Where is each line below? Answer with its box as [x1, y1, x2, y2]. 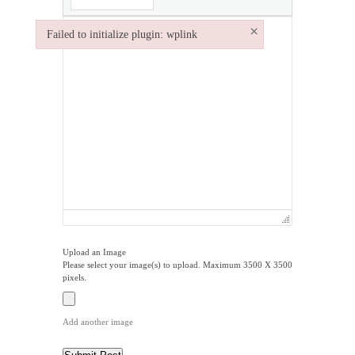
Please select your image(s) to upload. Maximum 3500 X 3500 [63, 260, 292, 269]
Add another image [63, 317, 133, 326]
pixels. [63, 273, 86, 282]
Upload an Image [63, 247, 126, 257]
